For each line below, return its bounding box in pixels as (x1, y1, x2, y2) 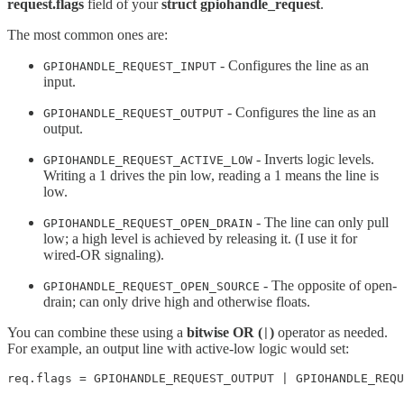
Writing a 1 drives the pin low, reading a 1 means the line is (43, 167, 379, 183)
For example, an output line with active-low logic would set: (7, 340, 349, 356)
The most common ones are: (7, 26, 168, 42)
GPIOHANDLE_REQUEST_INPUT (43, 59, 216, 73)
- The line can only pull (252, 214, 389, 230)
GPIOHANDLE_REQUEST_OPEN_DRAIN (43, 216, 252, 230)
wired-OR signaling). (43, 246, 164, 262)
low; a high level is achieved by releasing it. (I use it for (43, 230, 357, 246)
